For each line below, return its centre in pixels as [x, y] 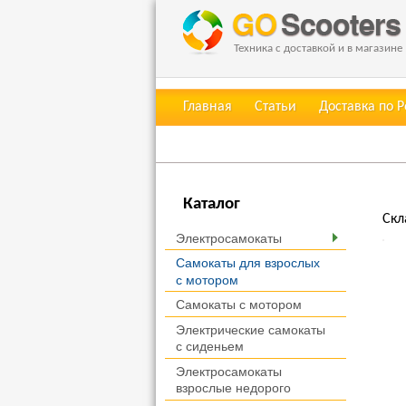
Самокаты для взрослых [248, 263]
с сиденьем [210, 347]
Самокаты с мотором [239, 305]
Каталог [212, 204]
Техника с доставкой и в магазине [318, 48]
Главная [208, 107]
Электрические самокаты [251, 330]
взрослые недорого [233, 388]
